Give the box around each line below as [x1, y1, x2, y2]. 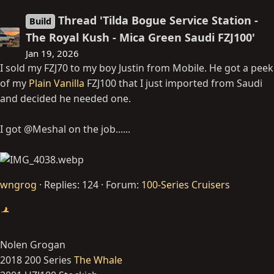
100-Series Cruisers [141, 178, 230, 192]
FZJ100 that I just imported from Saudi [87, 76, 262, 91]
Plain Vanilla [29, 76, 87, 91]
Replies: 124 [44, 178, 98, 192]
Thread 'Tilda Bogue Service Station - [58, 13, 259, 28]
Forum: [106, 178, 141, 192]
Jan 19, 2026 [26, 47, 79, 60]
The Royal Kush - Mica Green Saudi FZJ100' [26, 30, 255, 45]
